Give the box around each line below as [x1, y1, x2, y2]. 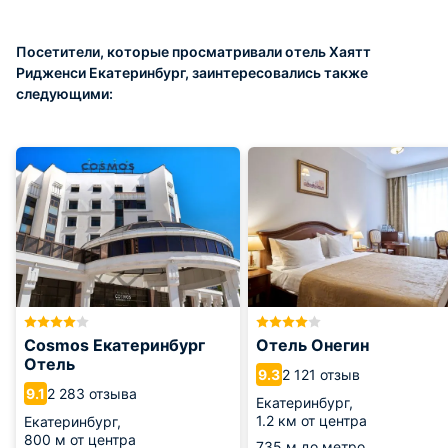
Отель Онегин [256, 335, 369, 355]
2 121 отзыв [282, 365, 360, 383]
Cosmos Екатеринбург [24, 335, 205, 355]
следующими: [16, 85, 113, 102]
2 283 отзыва [47, 384, 137, 402]
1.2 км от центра [256, 412, 367, 429]
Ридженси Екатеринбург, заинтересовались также [16, 64, 368, 81]
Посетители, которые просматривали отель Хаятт [16, 43, 371, 60]
